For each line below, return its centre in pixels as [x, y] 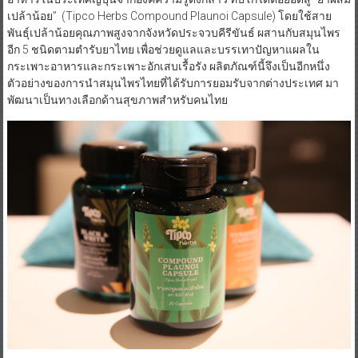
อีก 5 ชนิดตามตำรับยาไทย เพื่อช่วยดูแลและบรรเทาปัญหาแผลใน [163, 49]
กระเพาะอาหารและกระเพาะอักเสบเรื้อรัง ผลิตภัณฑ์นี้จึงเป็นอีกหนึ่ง [168, 66]
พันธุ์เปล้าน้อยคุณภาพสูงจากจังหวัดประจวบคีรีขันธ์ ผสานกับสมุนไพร [173, 32]
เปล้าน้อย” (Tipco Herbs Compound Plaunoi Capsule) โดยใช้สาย [169, 16]
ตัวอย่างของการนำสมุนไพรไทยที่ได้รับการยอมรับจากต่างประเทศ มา [173, 83]
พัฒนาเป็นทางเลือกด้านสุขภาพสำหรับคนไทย [117, 99]
